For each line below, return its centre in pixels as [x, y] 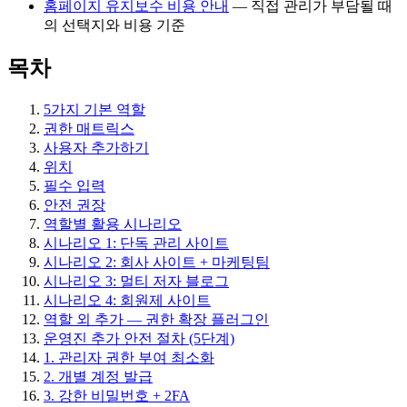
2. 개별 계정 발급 [98, 376]
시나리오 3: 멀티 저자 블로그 [136, 281]
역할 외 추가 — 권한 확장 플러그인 [156, 319]
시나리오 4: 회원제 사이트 [127, 300]
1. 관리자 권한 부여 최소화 [129, 357]
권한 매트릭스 [89, 128]
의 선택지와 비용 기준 [114, 25]
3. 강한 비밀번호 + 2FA [117, 395]
